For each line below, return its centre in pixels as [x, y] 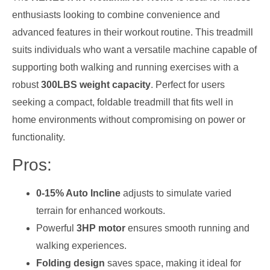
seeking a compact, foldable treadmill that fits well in [123, 102]
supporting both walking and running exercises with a [125, 67]
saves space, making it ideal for [173, 263]
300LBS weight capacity [96, 85]
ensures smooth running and [187, 228]
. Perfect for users [188, 85]
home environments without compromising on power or [129, 120]
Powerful [56, 228]
